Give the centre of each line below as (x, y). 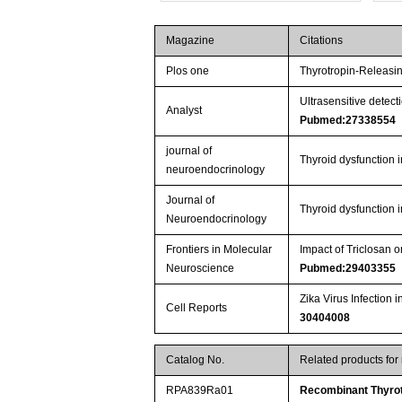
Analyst (184, 111)
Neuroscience (201, 269)
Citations (322, 41)
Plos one (188, 71)
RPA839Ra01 (200, 391)
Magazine (191, 41)
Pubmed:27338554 (348, 121)
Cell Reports (197, 308)
